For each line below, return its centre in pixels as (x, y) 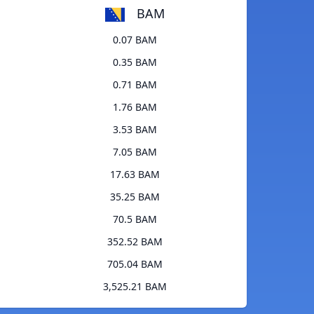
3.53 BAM (135, 130)
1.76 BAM (135, 107)
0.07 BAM (135, 40)
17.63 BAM (135, 175)
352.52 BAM (135, 242)
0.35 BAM (135, 62)
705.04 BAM (135, 264)
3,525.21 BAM (135, 287)
